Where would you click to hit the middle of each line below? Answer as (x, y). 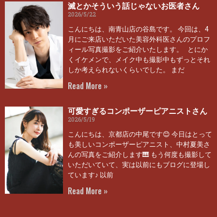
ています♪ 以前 (90, 175)
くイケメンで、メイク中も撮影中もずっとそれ (139, 60)
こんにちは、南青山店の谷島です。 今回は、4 (138, 29)
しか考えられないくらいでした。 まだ (126, 70)
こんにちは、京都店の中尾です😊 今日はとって (140, 134)
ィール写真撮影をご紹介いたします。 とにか (138, 50)
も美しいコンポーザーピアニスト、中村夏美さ (139, 145)
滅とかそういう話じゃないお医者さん (133, 6)
